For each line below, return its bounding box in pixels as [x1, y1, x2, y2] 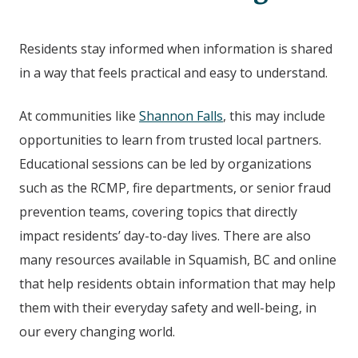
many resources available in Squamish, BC [19, 251, 270, 269]
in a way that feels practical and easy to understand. [19, 64, 328, 82]
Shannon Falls [139, 107, 223, 125]
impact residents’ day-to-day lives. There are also [19, 227, 311, 245]
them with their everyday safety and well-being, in [19, 299, 316, 317]
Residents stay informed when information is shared [19, 40, 332, 58]
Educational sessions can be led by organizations [19, 155, 312, 173]
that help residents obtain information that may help [19, 275, 336, 293]
